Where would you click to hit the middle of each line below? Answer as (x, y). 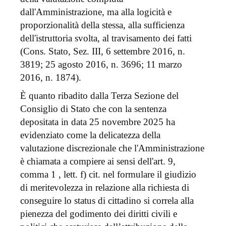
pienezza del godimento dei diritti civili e (99, 214)
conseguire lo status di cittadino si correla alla (107, 201)
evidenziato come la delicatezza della (90, 135)
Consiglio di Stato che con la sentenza (93, 109)
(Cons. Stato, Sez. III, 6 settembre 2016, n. (103, 51)
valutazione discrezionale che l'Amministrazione (112, 148)
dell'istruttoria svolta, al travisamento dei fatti (106, 38)
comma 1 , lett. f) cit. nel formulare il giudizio (108, 175)
